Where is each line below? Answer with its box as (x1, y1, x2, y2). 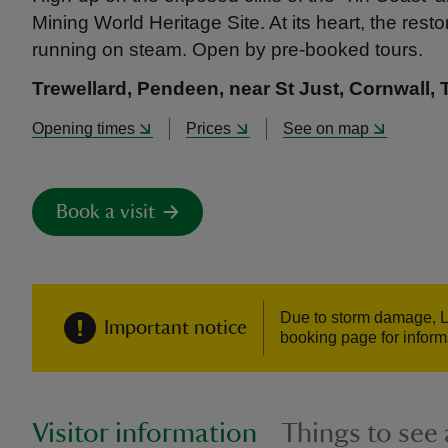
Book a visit (56, 202, 155, 222)
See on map (282, 120, 369, 137)
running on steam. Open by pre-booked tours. (32, 39, 423, 60)
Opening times (32, 120, 135, 137)
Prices (186, 120, 232, 137)
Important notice (104, 318, 247, 338)
